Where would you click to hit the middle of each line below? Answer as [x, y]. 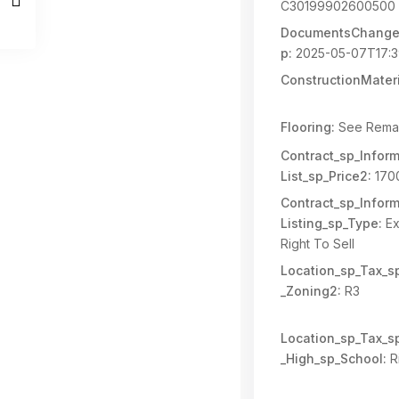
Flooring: [308, 127]
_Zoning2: [311, 291]
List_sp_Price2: [326, 176]
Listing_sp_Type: [331, 223]
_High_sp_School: [334, 358]
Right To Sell [318, 244]
